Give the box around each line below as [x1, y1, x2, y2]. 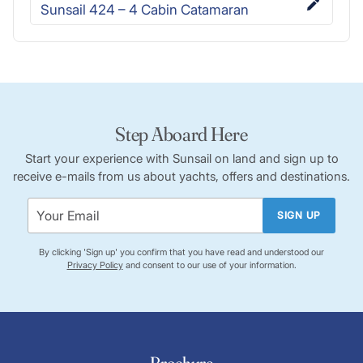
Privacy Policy [66, 258, 123, 271]
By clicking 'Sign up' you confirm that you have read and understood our [39, 246, 324, 258]
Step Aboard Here [115, 122, 248, 146]
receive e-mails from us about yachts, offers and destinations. [13, 168, 350, 184]
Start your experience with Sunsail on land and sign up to [24, 150, 339, 166]
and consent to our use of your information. [122, 258, 297, 271]
